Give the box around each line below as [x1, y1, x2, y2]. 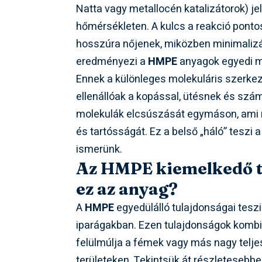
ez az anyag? [76, 179, 178, 199]
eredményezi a [76, 54, 149, 70]
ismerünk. [76, 142, 123, 158]
